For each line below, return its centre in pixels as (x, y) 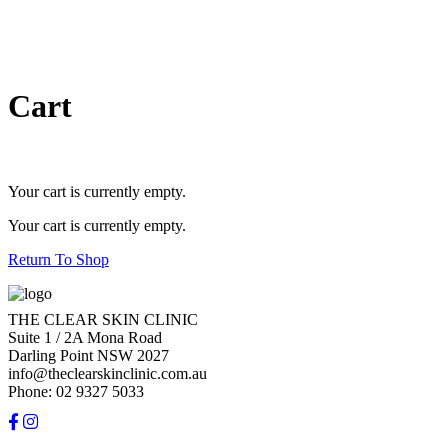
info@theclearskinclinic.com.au (107, 373)
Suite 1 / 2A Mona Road (85, 337)
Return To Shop (58, 259)
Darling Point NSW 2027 (88, 355)
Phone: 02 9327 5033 (76, 391)
